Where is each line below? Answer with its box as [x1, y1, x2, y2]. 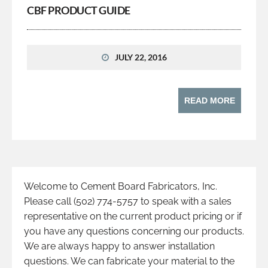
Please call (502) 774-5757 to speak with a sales [24, 195, 232, 207]
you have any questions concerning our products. [24, 225, 244, 237]
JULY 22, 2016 [114, 51, 167, 62]
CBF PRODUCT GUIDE [27, 3, 130, 17]
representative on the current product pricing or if [24, 210, 242, 222]
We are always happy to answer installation [24, 240, 215, 252]
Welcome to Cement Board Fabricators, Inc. [24, 180, 217, 192]
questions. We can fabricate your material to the [24, 255, 234, 267]
